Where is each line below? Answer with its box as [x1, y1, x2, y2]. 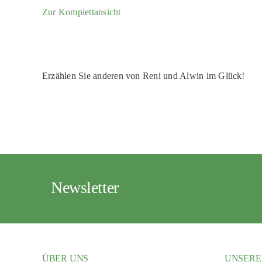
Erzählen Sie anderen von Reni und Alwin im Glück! [42, 71, 245, 81]
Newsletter [50, 178, 119, 196]
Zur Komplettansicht [42, 7, 121, 17]
